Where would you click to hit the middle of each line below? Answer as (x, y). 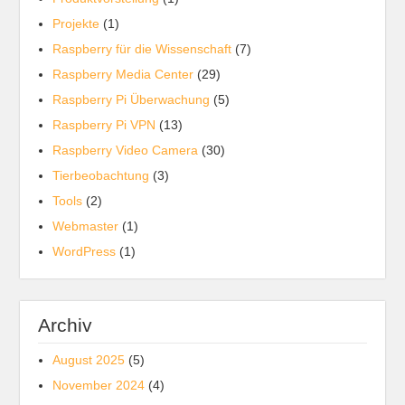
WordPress (85, 251)
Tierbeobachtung (101, 175)
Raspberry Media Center (123, 74)
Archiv (66, 325)
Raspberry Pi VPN (104, 125)
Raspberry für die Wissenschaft (142, 49)
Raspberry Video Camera (126, 150)
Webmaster (86, 226)
